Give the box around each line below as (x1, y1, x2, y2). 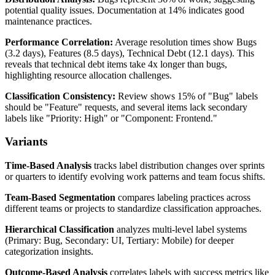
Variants (5, 135, 47, 149)
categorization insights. (5, 246, 93, 257)
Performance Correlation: (5, 36, 113, 47)
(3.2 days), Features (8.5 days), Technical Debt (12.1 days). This (5, 47, 254, 58)
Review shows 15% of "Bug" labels (115, 90, 258, 101)
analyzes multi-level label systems (114, 224, 247, 235)
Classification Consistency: (5, 90, 115, 101)
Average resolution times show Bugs (113, 36, 257, 47)
